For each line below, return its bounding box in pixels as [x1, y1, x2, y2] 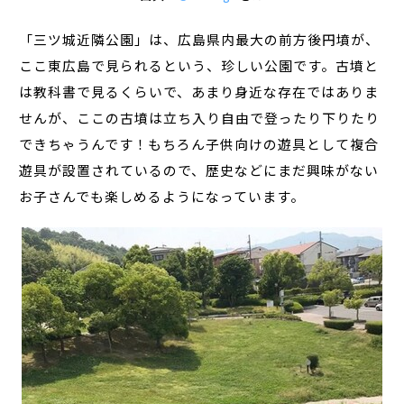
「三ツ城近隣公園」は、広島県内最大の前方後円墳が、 [19, 30, 381, 50]
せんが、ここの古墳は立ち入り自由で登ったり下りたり [19, 108, 381, 128]
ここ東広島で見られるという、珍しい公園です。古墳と [19, 56, 380, 76]
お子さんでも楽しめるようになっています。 [19, 187, 306, 207]
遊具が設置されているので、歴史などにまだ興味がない [19, 161, 380, 180]
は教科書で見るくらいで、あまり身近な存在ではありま [19, 82, 380, 102]
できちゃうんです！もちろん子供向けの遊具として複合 [19, 134, 380, 154]
